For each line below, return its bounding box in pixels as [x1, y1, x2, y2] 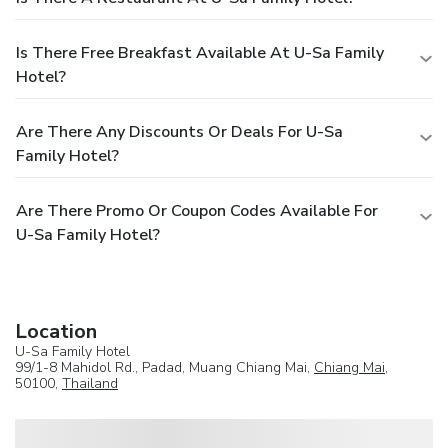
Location [15, 317, 97, 345]
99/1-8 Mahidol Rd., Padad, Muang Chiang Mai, [15, 357, 314, 377]
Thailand [62, 373, 118, 393]
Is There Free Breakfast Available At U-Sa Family [16, 41, 384, 64]
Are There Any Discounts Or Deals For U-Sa [16, 120, 343, 143]
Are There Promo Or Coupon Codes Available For [16, 199, 378, 222]
